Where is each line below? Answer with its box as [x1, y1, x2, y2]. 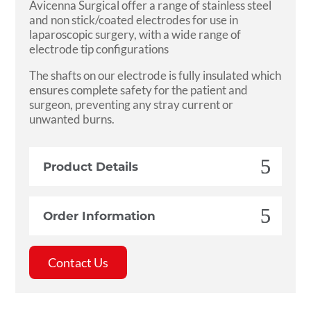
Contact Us [48, 255, 109, 271]
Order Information [43, 209, 156, 224]
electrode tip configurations [29, 42, 169, 57]
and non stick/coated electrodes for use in [29, 12, 239, 28]
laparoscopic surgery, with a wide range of [29, 27, 242, 42]
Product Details [43, 160, 139, 174]
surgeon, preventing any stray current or [29, 97, 234, 112]
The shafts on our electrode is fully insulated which [29, 68, 282, 83]
